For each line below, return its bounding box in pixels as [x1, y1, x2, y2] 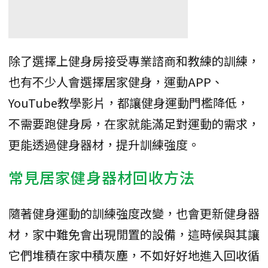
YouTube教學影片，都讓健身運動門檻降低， [8, 93, 249, 111]
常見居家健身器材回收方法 [8, 166, 195, 188]
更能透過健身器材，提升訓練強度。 [8, 135, 200, 153]
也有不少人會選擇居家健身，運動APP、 [8, 72, 223, 90]
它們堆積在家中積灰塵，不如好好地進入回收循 [8, 246, 260, 264]
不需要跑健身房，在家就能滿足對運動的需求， [8, 114, 260, 132]
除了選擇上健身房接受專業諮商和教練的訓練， [8, 51, 260, 69]
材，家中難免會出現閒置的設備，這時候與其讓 [8, 225, 260, 243]
